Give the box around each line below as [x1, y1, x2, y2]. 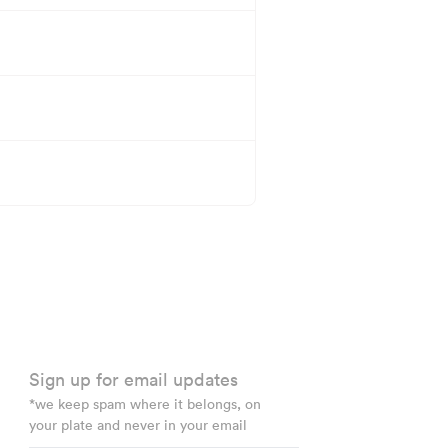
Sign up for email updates [28, 367, 238, 392]
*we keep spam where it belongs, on [28, 394, 261, 414]
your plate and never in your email [28, 415, 247, 435]
